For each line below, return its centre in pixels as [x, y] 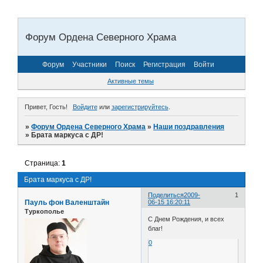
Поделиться [166, 195]
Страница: [43, 163]
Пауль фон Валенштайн [67, 202]
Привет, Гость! [46, 107]
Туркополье [44, 211]
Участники [90, 64]
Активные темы [130, 81]
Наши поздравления [189, 127]
